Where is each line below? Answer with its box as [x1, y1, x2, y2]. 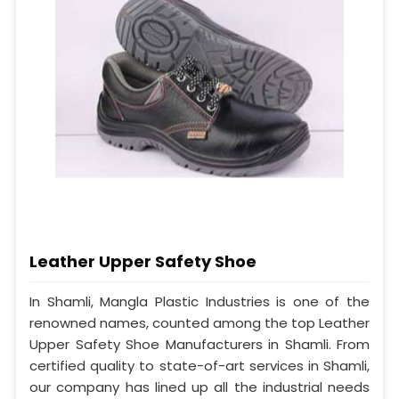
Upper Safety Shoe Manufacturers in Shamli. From [29, 334, 370, 354]
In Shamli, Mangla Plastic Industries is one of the [29, 291, 370, 311]
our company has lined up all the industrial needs [29, 377, 370, 396]
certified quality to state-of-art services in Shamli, [29, 355, 370, 375]
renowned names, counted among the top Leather [29, 313, 370, 332]
